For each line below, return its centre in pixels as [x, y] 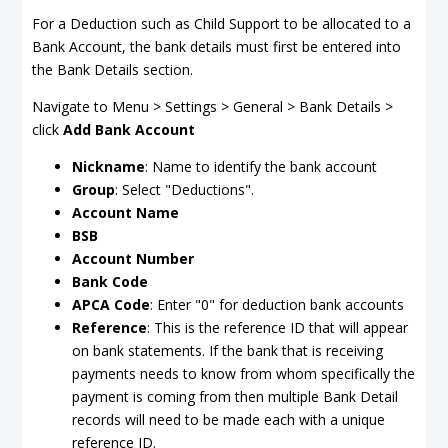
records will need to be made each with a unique [228, 419]
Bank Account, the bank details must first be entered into [216, 46]
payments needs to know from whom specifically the [243, 373]
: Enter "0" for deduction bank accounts [277, 304]
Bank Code [110, 281]
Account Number [133, 258]
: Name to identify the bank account [261, 166]
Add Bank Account [129, 129]
